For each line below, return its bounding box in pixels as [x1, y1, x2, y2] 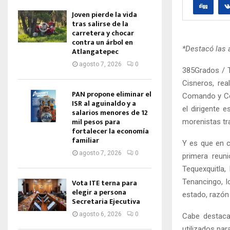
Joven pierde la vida [72, 9, 137, 21]
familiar [72, 135, 99, 146]
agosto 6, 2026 [79, 210, 122, 218]
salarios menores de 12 [72, 107, 148, 119]
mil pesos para [72, 116, 120, 128]
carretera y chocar [72, 27, 134, 39]
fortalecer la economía [72, 125, 149, 137]
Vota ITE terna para [72, 177, 137, 189]
